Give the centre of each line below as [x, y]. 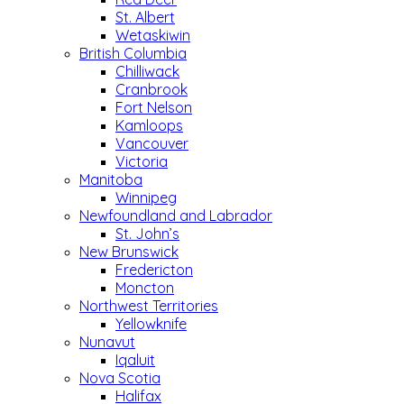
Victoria [142, 161]
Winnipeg [146, 197]
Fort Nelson [154, 107]
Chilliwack [147, 71]
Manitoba [111, 179]
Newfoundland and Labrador [176, 216]
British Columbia [133, 53]
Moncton [145, 288]
